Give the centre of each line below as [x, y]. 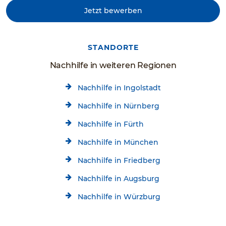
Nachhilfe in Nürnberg [118, 106]
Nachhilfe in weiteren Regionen [113, 65]
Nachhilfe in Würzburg [119, 196]
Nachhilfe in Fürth [110, 124]
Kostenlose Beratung [60, 220]
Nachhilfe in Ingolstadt [119, 88]
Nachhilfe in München [118, 142]
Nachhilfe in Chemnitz [118, 215]
